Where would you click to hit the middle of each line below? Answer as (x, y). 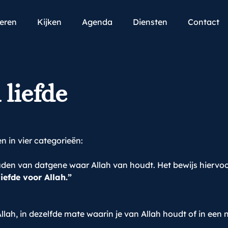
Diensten (150, 22)
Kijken (49, 22)
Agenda (97, 22)
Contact (204, 22)
